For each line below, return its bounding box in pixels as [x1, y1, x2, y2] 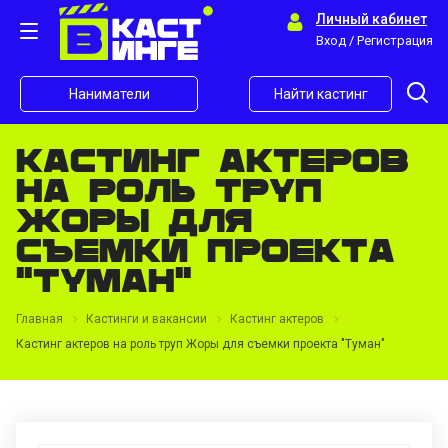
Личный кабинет [316, 11, 427, 27]
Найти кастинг [273, 85, 368, 102]
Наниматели [68, 85, 150, 102]
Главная [16, 312, 63, 326]
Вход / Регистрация [316, 33, 433, 48]
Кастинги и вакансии [86, 312, 207, 326]
